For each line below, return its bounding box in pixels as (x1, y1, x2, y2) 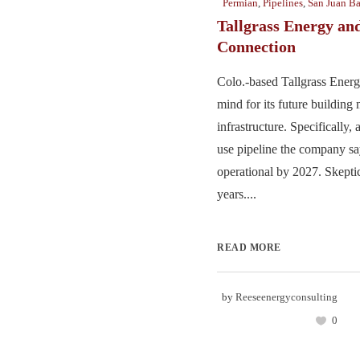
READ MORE (217, 242, 281, 253)
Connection (217, 38, 296, 55)
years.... (217, 187, 256, 201)
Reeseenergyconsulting (235, 291, 337, 303)
